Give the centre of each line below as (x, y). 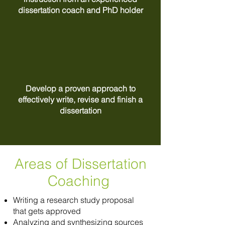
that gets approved (47, 211)
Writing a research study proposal (74, 200)
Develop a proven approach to (80, 88)
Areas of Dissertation (80, 164)
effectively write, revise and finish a (80, 99)
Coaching (80, 181)
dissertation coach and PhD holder (80, 10)
